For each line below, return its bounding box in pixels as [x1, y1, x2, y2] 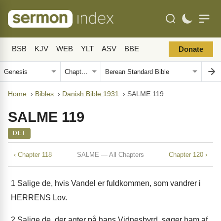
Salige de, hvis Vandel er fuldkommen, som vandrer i [15, 179, 201, 187]
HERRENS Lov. [11, 193, 67, 202]
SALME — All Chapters [76, 150, 144, 158]
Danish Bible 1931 [62, 90, 119, 98]
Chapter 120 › [169, 150, 207, 158]
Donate [179, 45, 203, 53]
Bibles [35, 90, 54, 98]
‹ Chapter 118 [14, 150, 52, 158]
